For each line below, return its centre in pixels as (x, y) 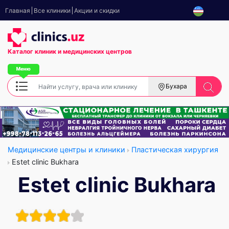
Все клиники (52, 10)
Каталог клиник (33, 52)
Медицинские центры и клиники (66, 149)
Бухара (176, 86)
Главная (18, 10)
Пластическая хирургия (175, 149)
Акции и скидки (97, 10)
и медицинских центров (95, 52)
